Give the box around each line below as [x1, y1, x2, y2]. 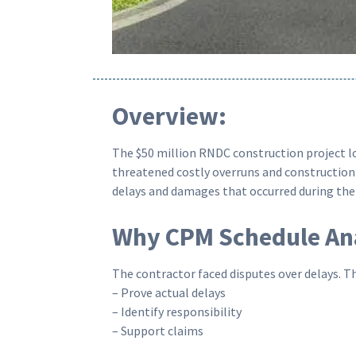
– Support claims [112, 323, 203, 339]
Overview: [112, 100, 226, 133]
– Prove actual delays [112, 284, 226, 301]
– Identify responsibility [112, 304, 242, 320]
